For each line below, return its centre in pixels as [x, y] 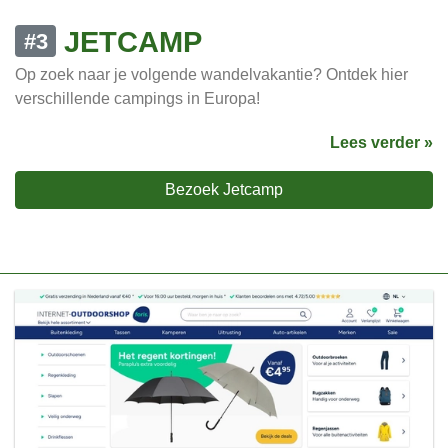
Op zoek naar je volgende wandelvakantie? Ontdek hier [211, 75]
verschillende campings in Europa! [137, 99]
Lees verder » [381, 143]
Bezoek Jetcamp [224, 190]
